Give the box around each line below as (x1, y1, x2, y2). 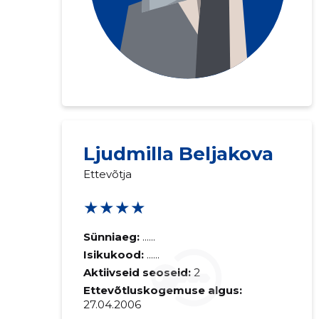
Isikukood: (83, 248, 147, 261)
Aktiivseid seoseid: (83, 266, 191, 279)
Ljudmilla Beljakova (83, 142, 273, 165)
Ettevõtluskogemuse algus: (83, 283, 242, 297)
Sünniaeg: (83, 230, 140, 244)
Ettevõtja (83, 167, 132, 181)
